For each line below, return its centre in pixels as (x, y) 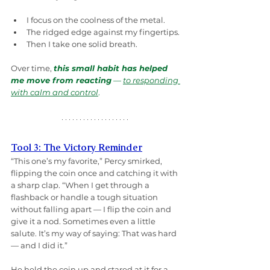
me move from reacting (61, 80)
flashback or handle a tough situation (85, 197)
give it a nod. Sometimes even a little (84, 221)
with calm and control (55, 93)
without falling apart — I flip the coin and (92, 209)
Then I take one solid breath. (82, 44)
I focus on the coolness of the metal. (96, 20)
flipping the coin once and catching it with (95, 173)
